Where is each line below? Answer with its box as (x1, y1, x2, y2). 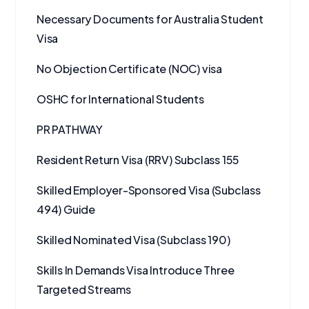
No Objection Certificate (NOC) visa (37, 61, 222, 76)
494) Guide (37, 202, 96, 217)
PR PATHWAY (37, 122, 103, 137)
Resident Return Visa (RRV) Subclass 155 (37, 152, 240, 167)
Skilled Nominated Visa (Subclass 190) (37, 232, 230, 247)
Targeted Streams (37, 282, 131, 297)
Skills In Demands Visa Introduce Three (37, 263, 235, 277)
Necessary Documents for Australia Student (37, 12, 263, 26)
